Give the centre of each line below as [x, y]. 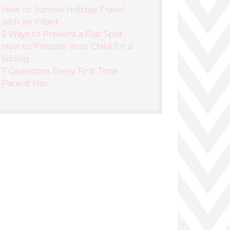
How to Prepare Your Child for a [67, 46]
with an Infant [30, 22]
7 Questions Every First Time [60, 71]
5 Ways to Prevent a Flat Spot [62, 34]
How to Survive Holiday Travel [63, 9]
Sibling [15, 59]
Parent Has [24, 83]
